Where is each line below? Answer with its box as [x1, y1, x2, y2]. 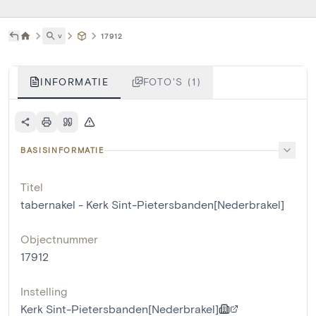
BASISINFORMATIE [20, 145, 104, 155]
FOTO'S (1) [142, 75, 202, 88]
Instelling [20, 284, 67, 298]
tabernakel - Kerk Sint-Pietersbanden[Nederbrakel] [20, 197, 284, 212]
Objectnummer [20, 232, 98, 246]
